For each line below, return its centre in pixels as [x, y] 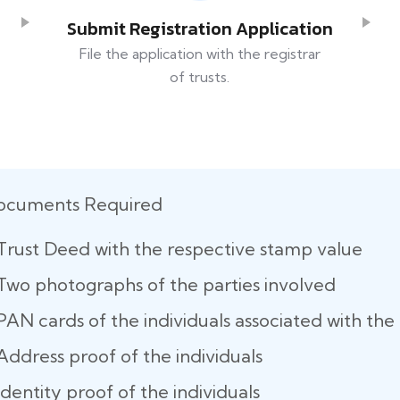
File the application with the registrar [200, 54]
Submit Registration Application [200, 29]
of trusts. [200, 77]
